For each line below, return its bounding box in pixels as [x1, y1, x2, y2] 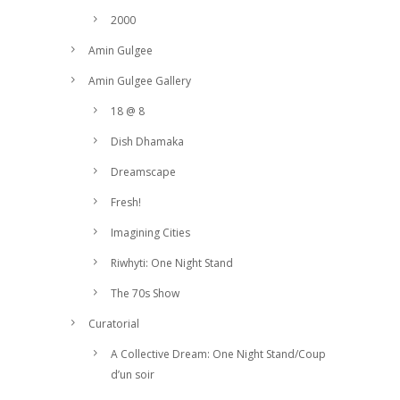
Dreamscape [111, 164, 176, 180]
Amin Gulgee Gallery [88, 73, 191, 89]
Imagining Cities [111, 225, 190, 241]
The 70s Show [111, 286, 179, 302]
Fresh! [111, 195, 141, 211]
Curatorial [88, 316, 139, 332]
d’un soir [111, 367, 154, 383]
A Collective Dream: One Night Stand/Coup [111, 346, 326, 362]
